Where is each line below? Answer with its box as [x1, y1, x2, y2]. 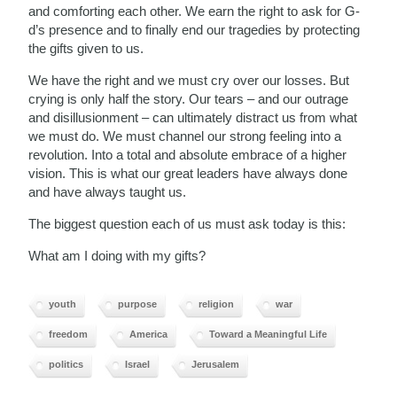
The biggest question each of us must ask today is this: [28, 215, 346, 231]
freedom [49, 328, 89, 339]
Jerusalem [191, 358, 240, 370]
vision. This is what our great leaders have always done [28, 165, 348, 181]
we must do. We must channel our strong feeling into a [28, 128, 342, 144]
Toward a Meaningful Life [209, 328, 328, 339]
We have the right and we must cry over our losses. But [28, 72, 350, 88]
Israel [125, 358, 151, 370]
